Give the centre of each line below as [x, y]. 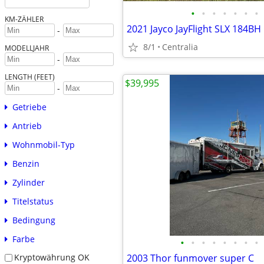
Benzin [26, 164]
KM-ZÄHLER [24, 19]
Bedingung [34, 220]
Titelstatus [33, 202]
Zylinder [28, 183]
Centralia [180, 47]
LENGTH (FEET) [29, 77]
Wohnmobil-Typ [43, 145]
